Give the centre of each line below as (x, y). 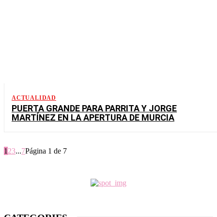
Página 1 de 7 (46, 151)
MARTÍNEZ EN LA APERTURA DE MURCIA (93, 117)
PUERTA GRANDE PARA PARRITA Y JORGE (94, 108)
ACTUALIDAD (34, 98)
